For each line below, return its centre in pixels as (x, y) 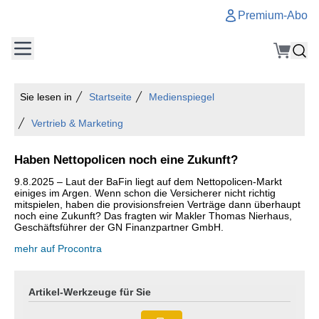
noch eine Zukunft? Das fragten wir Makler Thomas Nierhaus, (153, 216)
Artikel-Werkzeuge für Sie (90, 292)
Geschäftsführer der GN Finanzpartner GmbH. (119, 227)
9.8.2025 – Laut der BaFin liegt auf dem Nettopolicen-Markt (148, 182)
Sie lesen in (46, 97)
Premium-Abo (273, 15)
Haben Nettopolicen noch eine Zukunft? (126, 159)
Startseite (110, 97)
